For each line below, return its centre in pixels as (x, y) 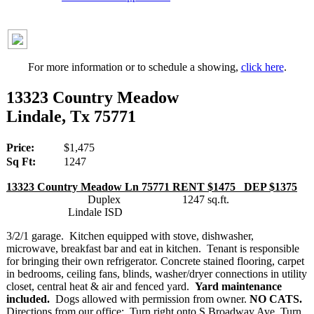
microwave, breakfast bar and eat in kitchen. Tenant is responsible (153, 248)
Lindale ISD (64, 212)
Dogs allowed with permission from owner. (150, 299)
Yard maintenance (238, 286)
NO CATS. (276, 299)
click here (262, 67)
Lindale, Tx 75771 (71, 116)
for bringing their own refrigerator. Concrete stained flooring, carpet (155, 261)
